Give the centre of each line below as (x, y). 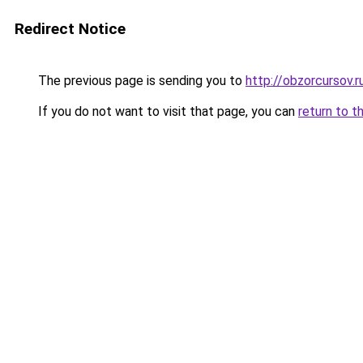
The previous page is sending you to (140, 81)
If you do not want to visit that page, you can (167, 111)
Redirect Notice (70, 29)
